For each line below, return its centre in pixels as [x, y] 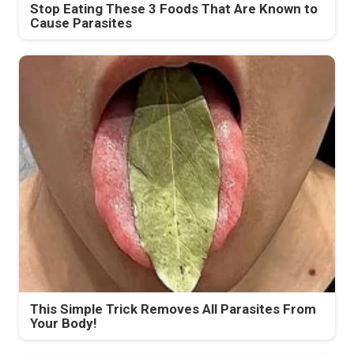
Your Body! [64, 323]
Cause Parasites [81, 23]
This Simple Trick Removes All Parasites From [173, 309]
